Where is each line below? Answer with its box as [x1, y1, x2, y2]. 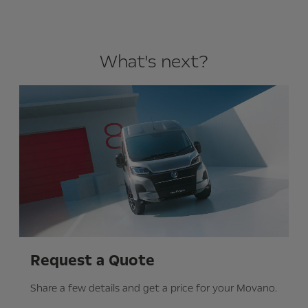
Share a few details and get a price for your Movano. [30, 280, 277, 295]
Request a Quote [30, 250, 155, 271]
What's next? [100, 49, 208, 74]
